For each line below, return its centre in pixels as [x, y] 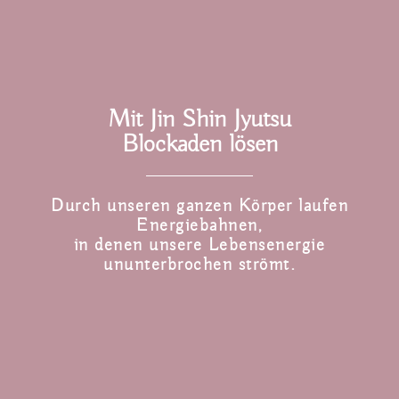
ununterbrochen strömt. [199, 264]
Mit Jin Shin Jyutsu [199, 118]
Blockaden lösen [199, 143]
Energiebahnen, [199, 224]
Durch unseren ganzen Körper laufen [199, 205]
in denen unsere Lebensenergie [199, 244]
